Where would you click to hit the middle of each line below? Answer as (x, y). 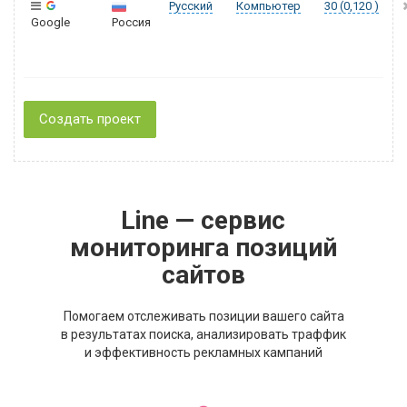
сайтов (203, 275)
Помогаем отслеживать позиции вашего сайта (203, 316)
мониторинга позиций (203, 248)
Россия (131, 22)
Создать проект (90, 119)
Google (50, 22)
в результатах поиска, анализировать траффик (203, 334)
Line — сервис (203, 220)
